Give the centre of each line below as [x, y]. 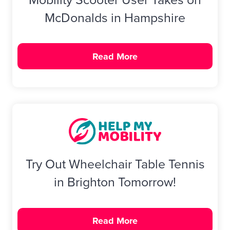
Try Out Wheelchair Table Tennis [115, 164]
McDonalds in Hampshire [115, 17]
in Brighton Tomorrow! [115, 182]
